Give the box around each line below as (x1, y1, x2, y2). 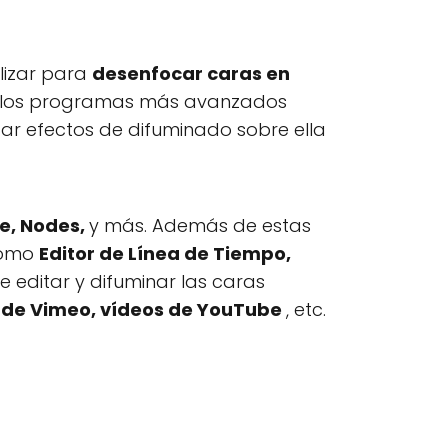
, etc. (286, 297, 326, 322)
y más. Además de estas (89, 213, 311, 238)
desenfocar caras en (92, 61, 290, 86)
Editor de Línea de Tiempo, (39, 241, 291, 266)
